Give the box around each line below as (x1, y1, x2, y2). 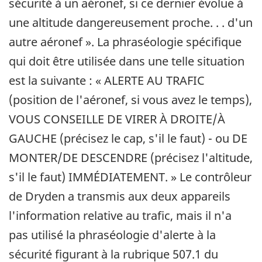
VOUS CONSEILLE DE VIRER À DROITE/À (9, 111, 225, 127)
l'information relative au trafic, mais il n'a (9, 208, 232, 224)
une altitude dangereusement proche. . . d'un (9, 15, 253, 31)
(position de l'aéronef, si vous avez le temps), (9, 92, 252, 108)
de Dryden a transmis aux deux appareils (9, 188, 230, 205)
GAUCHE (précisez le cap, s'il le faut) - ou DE (9, 130, 247, 147)
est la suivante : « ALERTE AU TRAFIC (9, 73, 205, 89)
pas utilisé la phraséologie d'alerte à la (9, 227, 216, 243)
